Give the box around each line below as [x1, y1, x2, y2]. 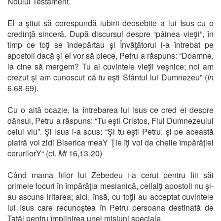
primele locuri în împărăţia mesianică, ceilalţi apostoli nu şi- [7, 180, 214, 191]
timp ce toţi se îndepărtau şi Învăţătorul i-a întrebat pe [7, 38, 214, 50]
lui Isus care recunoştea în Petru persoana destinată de [7, 201, 214, 213]
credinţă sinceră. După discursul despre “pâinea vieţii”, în [7, 28, 214, 39]
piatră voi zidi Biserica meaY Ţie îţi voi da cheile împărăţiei [7, 136, 214, 148]
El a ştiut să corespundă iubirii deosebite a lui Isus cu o [7, 17, 214, 29]
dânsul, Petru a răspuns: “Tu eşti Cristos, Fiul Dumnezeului [7, 114, 214, 126]
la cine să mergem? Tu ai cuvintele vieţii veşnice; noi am [7, 60, 214, 72]
